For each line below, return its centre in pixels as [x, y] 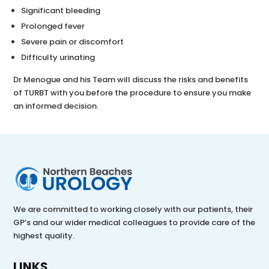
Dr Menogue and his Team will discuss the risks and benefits [131, 79]
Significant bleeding [61, 10]
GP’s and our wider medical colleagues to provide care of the [134, 223]
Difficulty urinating [58, 57]
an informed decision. [56, 106]
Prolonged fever [53, 26]
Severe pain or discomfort [73, 41]
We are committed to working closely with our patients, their [133, 210]
